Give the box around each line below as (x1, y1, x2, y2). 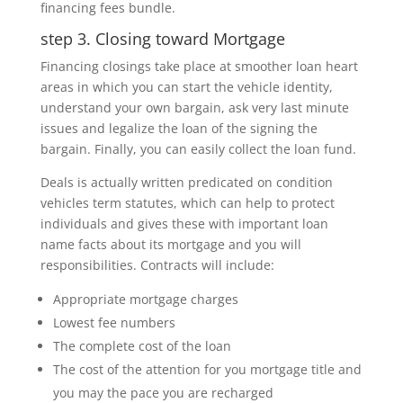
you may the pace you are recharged (52, 384, 273, 401)
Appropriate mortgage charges (52, 291, 238, 308)
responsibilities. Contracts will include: (40, 256, 274, 273)
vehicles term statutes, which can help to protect (40, 194, 335, 211)
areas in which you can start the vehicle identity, (40, 78, 333, 95)
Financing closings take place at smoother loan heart (40, 58, 358, 75)
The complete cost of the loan (52, 337, 231, 354)
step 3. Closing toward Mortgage (40, 28, 285, 49)
